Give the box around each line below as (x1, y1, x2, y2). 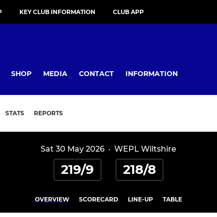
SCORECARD (79, 196, 118, 203)
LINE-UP (128, 196, 153, 203)
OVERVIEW (35, 196, 69, 203)
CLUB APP (113, 8, 144, 15)
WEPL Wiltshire (114, 144, 176, 154)
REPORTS (34, 109, 63, 117)
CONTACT (79, 69, 114, 78)
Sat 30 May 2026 (41, 144, 105, 154)
